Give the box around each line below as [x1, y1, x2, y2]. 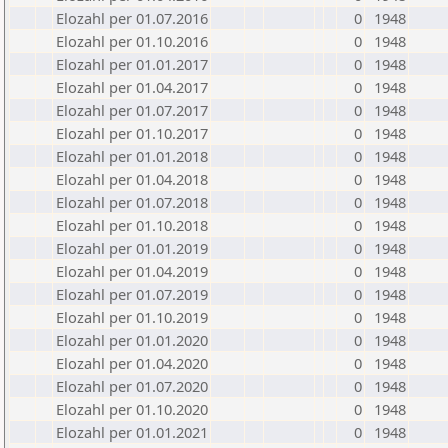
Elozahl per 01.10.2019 [56, 307, 208, 327]
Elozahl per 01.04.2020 [56, 353, 208, 373]
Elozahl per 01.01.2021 [56, 422, 208, 442]
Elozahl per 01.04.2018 [56, 169, 208, 189]
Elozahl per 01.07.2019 [56, 284, 208, 304]
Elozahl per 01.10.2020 [56, 399, 208, 419]
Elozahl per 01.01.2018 [56, 146, 208, 166]
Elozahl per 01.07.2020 [56, 376, 208, 396]
